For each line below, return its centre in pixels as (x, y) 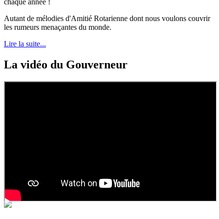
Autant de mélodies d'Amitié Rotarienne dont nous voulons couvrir (107, 18)
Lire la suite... (25, 44)
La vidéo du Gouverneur (66, 64)
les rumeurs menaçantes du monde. (58, 27)
